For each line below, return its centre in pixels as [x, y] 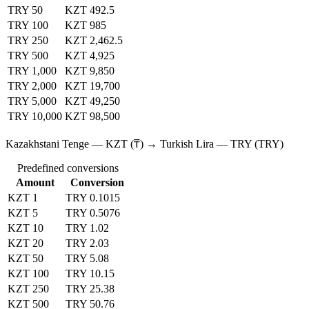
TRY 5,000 [32, 101]
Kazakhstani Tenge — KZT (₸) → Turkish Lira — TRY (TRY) [144, 143]
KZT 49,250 [92, 101]
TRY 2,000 [32, 86]
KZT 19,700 [92, 86]
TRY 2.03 [87, 243]
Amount [35, 182]
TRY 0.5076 [93, 212]
